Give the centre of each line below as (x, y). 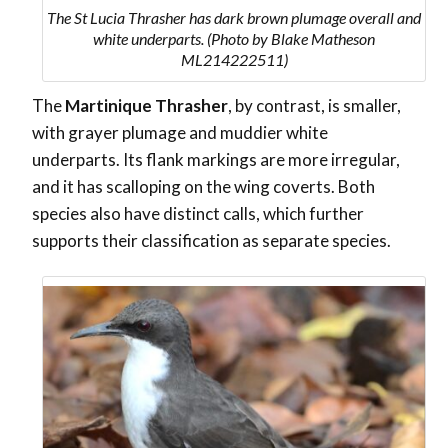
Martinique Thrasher (146, 106)
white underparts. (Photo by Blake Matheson (234, 39)
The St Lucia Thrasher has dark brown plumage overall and (234, 18)
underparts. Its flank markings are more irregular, (216, 160)
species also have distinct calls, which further (198, 214)
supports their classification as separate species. (211, 241)
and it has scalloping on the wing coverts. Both (203, 187)
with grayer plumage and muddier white (180, 133)
